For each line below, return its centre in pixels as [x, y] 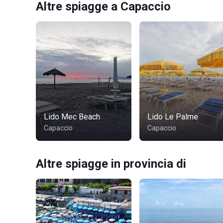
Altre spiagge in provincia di [111, 164]
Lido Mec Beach [72, 117]
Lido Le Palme [173, 117]
